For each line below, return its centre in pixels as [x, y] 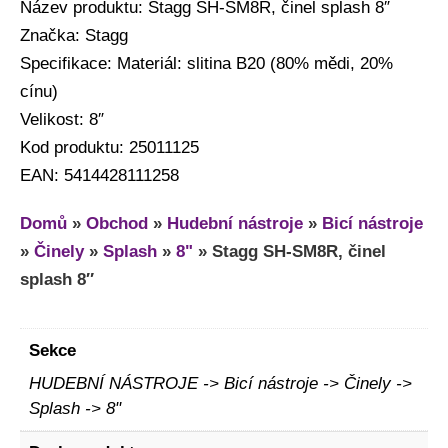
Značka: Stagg [74, 36]
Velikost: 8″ [62, 120]
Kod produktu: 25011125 [109, 148]
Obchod [117, 224]
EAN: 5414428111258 [99, 176]
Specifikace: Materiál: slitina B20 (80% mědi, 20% [206, 64]
